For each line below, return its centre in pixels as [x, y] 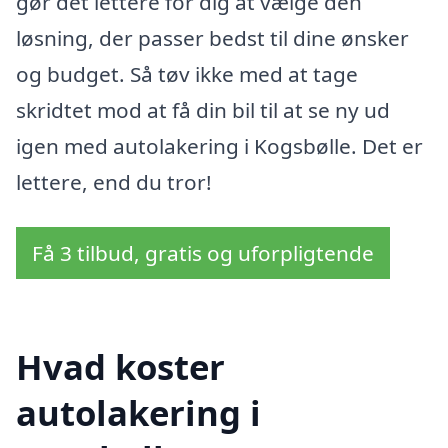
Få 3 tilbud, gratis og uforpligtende [203, 253]
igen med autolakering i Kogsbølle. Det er [219, 145]
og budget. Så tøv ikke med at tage [187, 73]
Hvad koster [120, 366]
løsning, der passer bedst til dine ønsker [212, 37]
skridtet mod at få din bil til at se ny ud [203, 109]
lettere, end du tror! [114, 181]
